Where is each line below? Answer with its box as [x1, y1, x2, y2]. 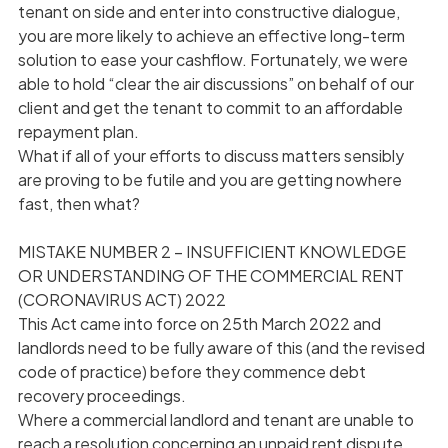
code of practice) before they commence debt [17, 360, 366, 382]
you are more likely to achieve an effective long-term [17, 24, 405, 46]
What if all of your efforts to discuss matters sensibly [17, 144, 404, 166]
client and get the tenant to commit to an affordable [17, 96, 403, 118]
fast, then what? [17, 192, 140, 214]
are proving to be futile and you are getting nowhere [17, 168, 402, 190]
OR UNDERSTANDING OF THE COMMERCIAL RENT [17, 264, 404, 286]
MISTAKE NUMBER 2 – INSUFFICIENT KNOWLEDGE [17, 240, 406, 262]
